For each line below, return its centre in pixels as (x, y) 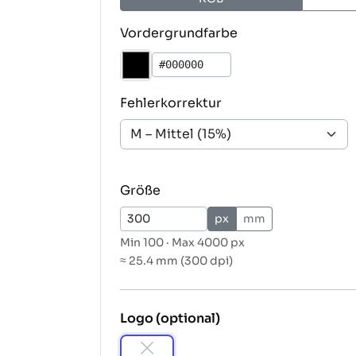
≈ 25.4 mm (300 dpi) (176, 260)
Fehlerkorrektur (171, 103)
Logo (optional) (170, 318)
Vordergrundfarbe (179, 33)
